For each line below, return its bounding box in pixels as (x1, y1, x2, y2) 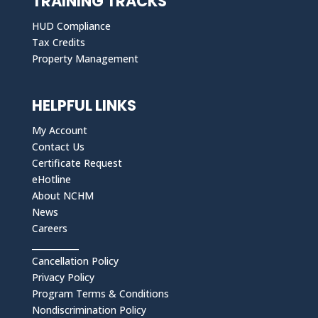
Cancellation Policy (31, 254, 119, 268)
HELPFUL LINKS (31, 95, 136, 116)
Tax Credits (31, 35, 85, 50)
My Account (31, 124, 87, 138)
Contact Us (31, 140, 84, 154)
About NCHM (31, 189, 94, 203)
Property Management (31, 52, 138, 66)
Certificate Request (31, 156, 122, 170)
